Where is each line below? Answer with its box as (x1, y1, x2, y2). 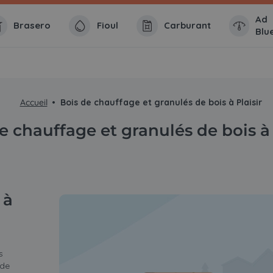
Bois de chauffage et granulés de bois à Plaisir (60, 97, 263, 108)
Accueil (19, 97, 48, 108)
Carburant (164, 19, 211, 32)
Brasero (13, 19, 51, 32)
